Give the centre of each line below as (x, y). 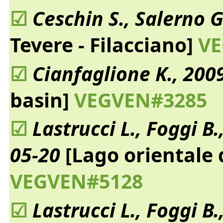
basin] (39, 100)
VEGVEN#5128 (76, 181)
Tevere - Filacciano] (101, 44)
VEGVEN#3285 (138, 100)
